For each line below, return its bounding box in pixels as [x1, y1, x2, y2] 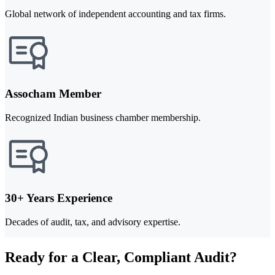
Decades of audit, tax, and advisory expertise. [5, 216, 180, 227]
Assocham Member [5, 87, 101, 101]
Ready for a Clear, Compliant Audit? [5, 249, 237, 266]
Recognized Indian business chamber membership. [5, 112, 201, 123]
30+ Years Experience [5, 191, 112, 204]
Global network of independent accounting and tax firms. [5, 8, 226, 19]
